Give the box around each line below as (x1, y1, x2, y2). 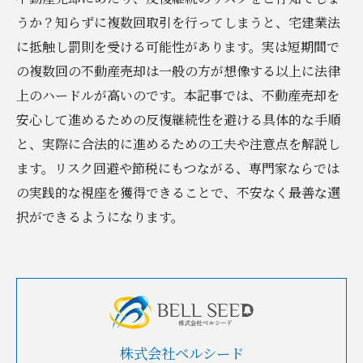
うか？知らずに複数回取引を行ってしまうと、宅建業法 (16, 13, 340, 32)
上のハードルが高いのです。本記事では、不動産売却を (16, 86, 340, 105)
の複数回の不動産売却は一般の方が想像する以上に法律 (16, 62, 340, 80)
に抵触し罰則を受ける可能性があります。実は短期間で (16, 37, 340, 56)
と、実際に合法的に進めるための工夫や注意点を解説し (16, 135, 340, 153)
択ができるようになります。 (16, 207, 184, 226)
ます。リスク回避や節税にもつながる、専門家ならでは (16, 159, 340, 177)
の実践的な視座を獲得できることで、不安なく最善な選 (16, 183, 340, 202)
